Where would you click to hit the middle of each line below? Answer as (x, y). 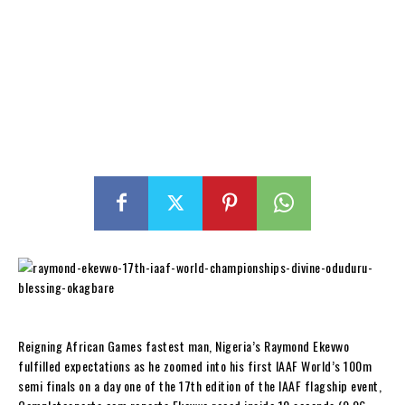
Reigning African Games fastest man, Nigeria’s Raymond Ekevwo (184, 345)
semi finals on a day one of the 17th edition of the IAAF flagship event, (200, 385)
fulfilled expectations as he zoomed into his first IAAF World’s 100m (195, 365)
